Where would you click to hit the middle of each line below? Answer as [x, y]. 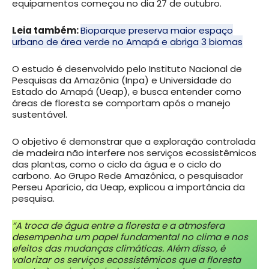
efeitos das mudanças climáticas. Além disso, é [119, 249]
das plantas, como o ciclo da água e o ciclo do [117, 165]
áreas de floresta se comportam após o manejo [121, 103]
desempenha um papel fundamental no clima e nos [130, 237]
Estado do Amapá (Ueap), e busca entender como [127, 92]
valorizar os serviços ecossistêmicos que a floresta [126, 260]
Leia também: [46, 31]
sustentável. [40, 115]
